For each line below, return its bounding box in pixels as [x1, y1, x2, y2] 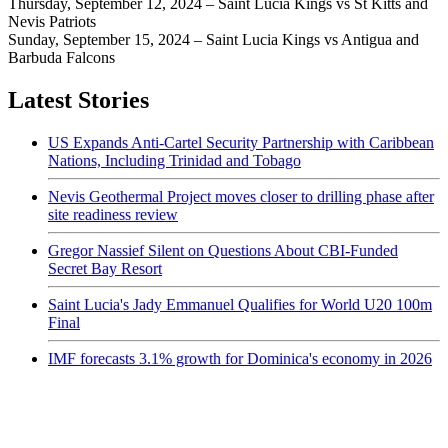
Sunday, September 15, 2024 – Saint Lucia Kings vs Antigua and [8, 30, 419, 48]
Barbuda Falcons [8, 48, 115, 66]
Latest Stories [8, 86, 149, 113]
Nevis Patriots [8, 12, 96, 30]
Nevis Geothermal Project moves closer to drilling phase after [48, 187, 434, 205]
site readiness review [48, 205, 178, 223]
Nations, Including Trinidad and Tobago [48, 151, 301, 169]
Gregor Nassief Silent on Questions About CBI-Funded [48, 241, 398, 259]
